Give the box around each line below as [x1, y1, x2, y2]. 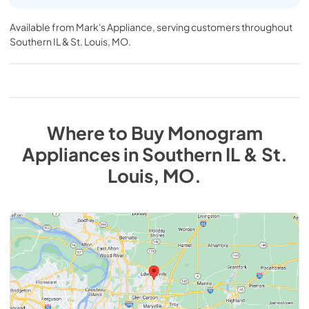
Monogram [167, 121, 263, 144]
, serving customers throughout [152, 21, 292, 33]
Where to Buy [46, 121, 168, 144]
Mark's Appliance [76, 21, 152, 33]
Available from [10, 21, 76, 33]
